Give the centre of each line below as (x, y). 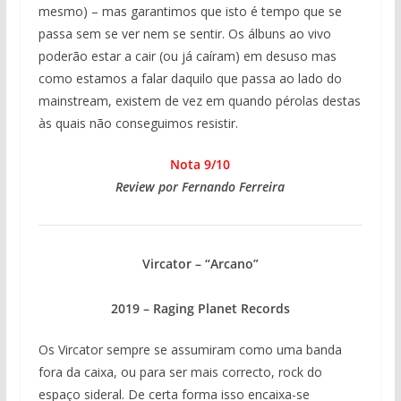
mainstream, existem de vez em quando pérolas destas (199, 101)
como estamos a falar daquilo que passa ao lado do (190, 79)
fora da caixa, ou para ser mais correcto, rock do (180, 372)
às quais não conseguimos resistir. (138, 124)
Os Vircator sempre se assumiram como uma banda (190, 350)
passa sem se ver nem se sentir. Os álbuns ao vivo (184, 34)
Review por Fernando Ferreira (200, 187)
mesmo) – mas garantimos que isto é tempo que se (190, 12)
